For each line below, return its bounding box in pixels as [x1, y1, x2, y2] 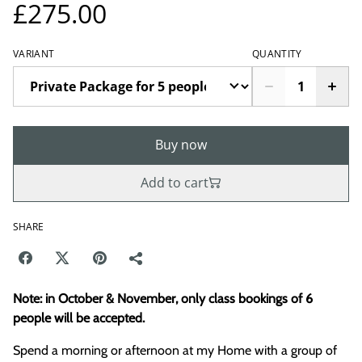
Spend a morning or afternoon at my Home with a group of [13, 342, 337, 358]
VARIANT [13, 46, 55, 61]
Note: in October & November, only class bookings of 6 [13, 290, 313, 306]
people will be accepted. [13, 309, 145, 326]
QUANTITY [252, 46, 302, 61]
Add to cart [141, 173, 208, 192]
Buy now [155, 135, 207, 154]
